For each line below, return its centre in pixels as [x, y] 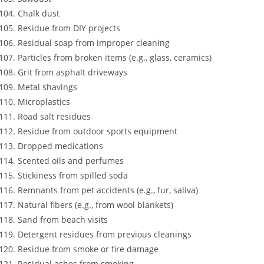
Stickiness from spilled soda [73, 176]
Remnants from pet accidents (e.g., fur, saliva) [108, 190]
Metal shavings [47, 87]
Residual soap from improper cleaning [94, 43]
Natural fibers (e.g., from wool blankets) [95, 205]
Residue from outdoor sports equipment [98, 131]
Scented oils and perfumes [71, 161]
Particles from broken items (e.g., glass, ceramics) [115, 58]
